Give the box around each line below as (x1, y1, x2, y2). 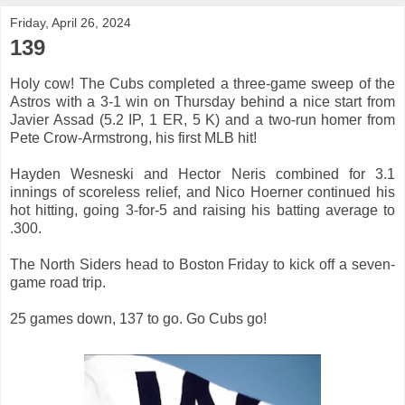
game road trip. (10, 274, 106, 290)
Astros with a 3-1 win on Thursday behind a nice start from (10, 93, 395, 109)
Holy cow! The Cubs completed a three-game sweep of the (10, 75, 395, 91)
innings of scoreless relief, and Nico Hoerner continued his (10, 184, 395, 200)
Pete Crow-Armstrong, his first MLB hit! (10, 129, 257, 146)
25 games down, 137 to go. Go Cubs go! (10, 310, 267, 326)
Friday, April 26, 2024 (10, 15, 131, 30)
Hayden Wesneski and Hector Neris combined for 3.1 (10, 165, 395, 182)
